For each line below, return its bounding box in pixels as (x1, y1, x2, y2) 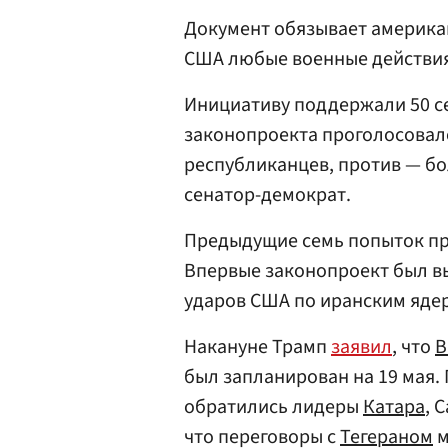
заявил (331, 333, 392, 361)
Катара (363, 393, 425, 421)
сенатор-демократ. (184, 181, 351, 209)
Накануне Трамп (184, 333, 331, 361)
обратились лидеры (184, 393, 363, 421)
